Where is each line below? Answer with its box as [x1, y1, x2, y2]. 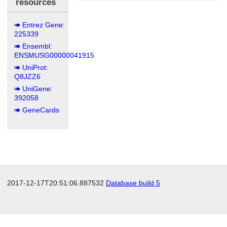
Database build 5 [106, 179, 160, 187]
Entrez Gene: [22, 20, 65, 29]
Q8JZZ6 [14, 72, 41, 81]
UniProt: [22, 63, 49, 71]
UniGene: [22, 84, 53, 93]
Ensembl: [22, 42, 53, 50]
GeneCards [22, 105, 60, 114]
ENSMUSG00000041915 [14, 51, 94, 59]
